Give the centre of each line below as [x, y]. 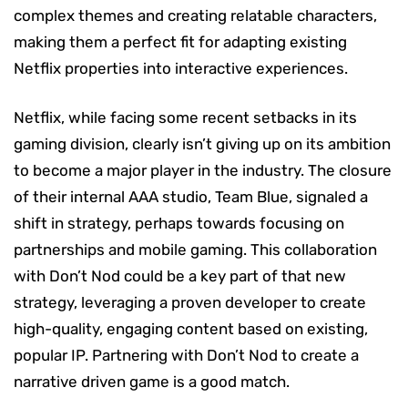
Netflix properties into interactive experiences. [181, 68]
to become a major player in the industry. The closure [203, 170]
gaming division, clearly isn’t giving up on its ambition [202, 143]
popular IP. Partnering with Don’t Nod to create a [186, 355]
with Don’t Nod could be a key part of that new [180, 275]
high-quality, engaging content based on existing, [191, 328]
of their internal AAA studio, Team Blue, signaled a [191, 196]
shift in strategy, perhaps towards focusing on [179, 223]
